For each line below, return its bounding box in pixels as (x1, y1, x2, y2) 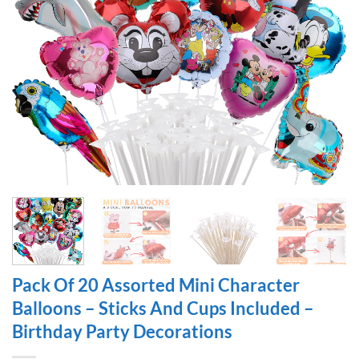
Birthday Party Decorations (12, 320, 232, 342)
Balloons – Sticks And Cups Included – (12, 296, 314, 319)
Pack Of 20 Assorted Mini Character (12, 273, 300, 296)
